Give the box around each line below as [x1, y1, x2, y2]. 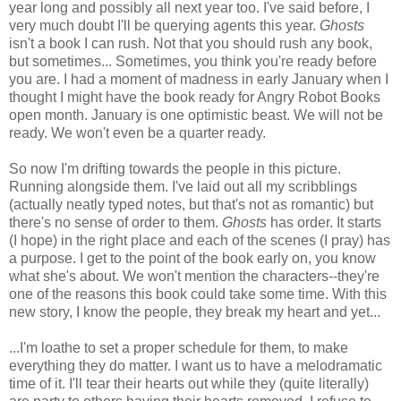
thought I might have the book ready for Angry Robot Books [9, 89, 380, 105]
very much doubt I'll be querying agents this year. [9, 17, 320, 33]
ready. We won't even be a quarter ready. [9, 124, 266, 141]
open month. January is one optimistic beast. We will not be [9, 107, 383, 123]
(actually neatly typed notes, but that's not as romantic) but [9, 196, 373, 212]
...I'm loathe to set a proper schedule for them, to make [9, 339, 348, 355]
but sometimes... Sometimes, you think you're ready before [9, 53, 377, 69]
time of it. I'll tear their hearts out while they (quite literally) [9, 375, 369, 391]
